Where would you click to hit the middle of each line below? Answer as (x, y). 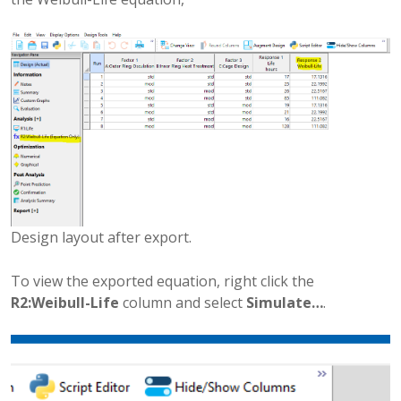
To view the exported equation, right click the (162, 281)
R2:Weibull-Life (65, 302)
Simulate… (285, 302)
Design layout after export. (101, 237)
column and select (183, 302)
